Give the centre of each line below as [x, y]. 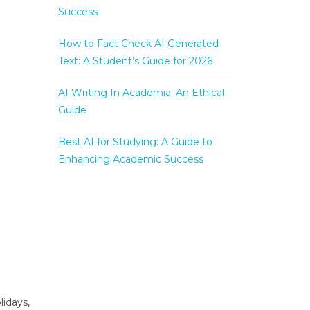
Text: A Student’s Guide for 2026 [135, 61]
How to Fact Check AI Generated [138, 44]
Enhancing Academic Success [130, 159]
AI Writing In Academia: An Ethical [141, 93]
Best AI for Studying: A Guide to [135, 142]
